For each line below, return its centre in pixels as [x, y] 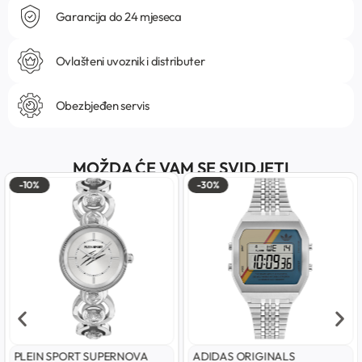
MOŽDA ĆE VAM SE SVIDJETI [181, 168]
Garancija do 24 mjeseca [118, 16]
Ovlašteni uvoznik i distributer [130, 61]
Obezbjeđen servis [102, 105]
